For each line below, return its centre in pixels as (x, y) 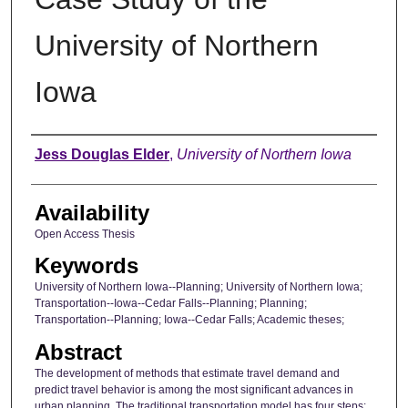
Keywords (86, 266)
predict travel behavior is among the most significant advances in (194, 389)
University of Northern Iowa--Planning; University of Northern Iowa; (198, 287)
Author (62, 152)
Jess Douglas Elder (102, 154)
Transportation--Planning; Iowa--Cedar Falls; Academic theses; (189, 320)
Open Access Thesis (84, 234)
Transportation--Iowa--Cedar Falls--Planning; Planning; (170, 304)
